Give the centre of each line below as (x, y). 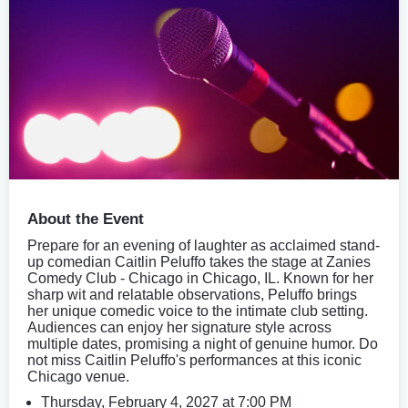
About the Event (86, 219)
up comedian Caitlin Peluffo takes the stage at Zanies (199, 261)
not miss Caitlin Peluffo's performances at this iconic (194, 360)
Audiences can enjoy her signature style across (179, 327)
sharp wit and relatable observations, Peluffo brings (192, 294)
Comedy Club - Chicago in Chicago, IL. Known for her (200, 278)
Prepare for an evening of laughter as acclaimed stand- (204, 245)
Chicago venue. (78, 376)
